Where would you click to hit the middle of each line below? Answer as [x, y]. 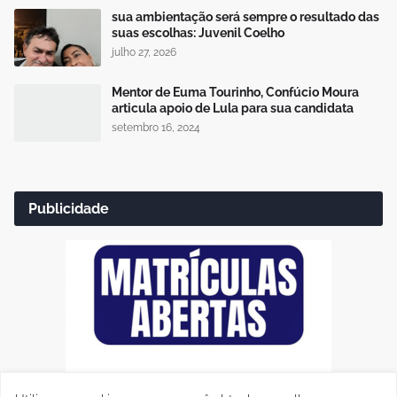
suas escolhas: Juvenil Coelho [198, 32]
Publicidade [69, 208]
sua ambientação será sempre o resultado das [245, 16]
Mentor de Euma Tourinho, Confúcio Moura [235, 92]
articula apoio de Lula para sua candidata [233, 108]
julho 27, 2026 [144, 52]
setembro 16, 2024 [156, 127]
